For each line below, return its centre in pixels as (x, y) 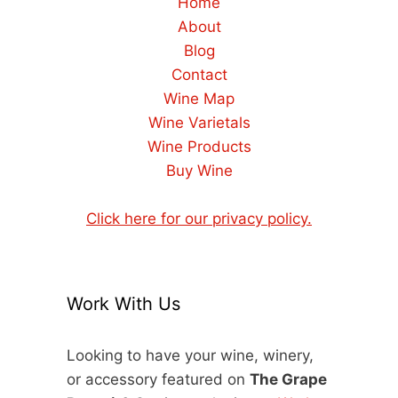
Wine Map (199, 98)
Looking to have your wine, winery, (190, 355)
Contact (199, 74)
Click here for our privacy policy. (199, 218)
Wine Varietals (199, 122)
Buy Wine (199, 170)
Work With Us (123, 303)
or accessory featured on (158, 379)
